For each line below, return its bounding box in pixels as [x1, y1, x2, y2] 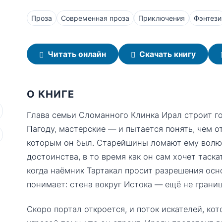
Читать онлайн [48, 49, 106, 59]
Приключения [138, 14, 185, 22]
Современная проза [61, 14, 129, 22]
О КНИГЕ [27, 88, 74, 100]
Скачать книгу [139, 49, 196, 59]
